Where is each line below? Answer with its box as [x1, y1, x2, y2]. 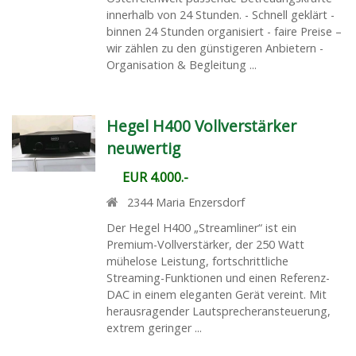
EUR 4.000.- [122, 168, 188, 187]
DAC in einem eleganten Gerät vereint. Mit [106, 287, 327, 303]
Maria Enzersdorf [156, 195, 246, 211]
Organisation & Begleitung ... [106, 57, 257, 73]
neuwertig [106, 137, 180, 160]
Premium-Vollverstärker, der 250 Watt [106, 237, 304, 253]
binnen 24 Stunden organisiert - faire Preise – [106, 24, 342, 40]
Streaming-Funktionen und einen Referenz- [106, 270, 330, 286]
